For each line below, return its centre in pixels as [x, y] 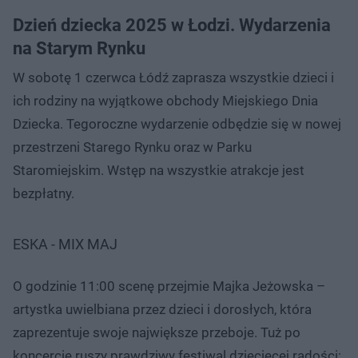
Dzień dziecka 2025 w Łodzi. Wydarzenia [172, 25]
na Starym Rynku [79, 48]
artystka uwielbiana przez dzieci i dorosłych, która [162, 309]
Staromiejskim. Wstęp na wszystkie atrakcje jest [159, 170]
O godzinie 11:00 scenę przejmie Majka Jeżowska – [169, 286]
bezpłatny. [44, 193]
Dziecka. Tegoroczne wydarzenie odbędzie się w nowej [177, 123]
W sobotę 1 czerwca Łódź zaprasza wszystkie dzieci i [173, 77]
